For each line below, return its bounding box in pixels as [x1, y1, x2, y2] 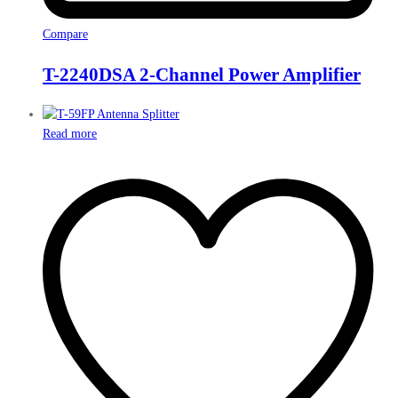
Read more [43, 127, 97, 141]
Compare [43, 28, 88, 42]
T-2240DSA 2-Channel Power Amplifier [43, 63, 361, 85]
